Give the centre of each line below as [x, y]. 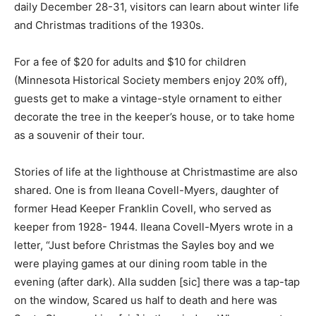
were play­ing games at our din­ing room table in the [141, 264]
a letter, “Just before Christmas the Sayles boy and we [148, 245]
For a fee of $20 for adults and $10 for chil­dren [130, 62]
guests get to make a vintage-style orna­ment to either [148, 99]
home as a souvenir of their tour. [95, 135]
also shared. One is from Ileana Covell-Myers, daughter [152, 190]
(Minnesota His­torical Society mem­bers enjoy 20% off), [151, 80]
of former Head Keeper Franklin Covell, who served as [149, 209]
